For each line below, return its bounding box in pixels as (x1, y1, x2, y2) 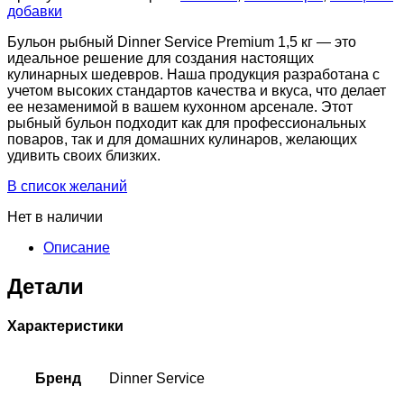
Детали (7, 273, 84, 298)
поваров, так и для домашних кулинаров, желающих (7, 131, 357, 147)
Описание (43, 239, 110, 255)
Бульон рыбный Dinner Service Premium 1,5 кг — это (7, 33, 356, 50)
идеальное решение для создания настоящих (7, 50, 314, 66)
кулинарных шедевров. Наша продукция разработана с (7, 66, 380, 82)
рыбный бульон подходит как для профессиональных (7, 115, 366, 131)
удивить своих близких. (7, 147, 161, 163)
